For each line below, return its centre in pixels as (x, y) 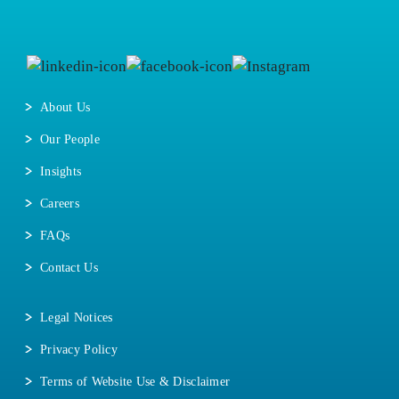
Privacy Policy (79, 350)
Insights (61, 171)
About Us (65, 107)
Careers (60, 204)
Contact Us (69, 268)
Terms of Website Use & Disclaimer (135, 382)
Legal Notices (77, 318)
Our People (70, 139)
